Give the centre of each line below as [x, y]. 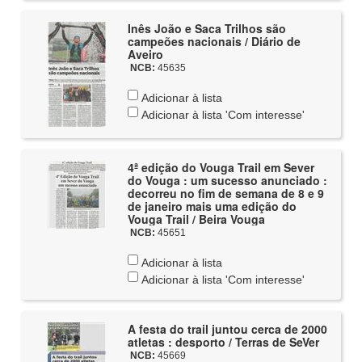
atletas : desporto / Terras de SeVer [223, 342]
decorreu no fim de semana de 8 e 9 [225, 193]
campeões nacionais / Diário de [214, 41]
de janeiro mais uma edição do [212, 206]
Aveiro [145, 54]
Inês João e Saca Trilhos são [206, 28]
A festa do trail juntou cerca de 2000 [227, 329]
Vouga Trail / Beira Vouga [196, 219]
